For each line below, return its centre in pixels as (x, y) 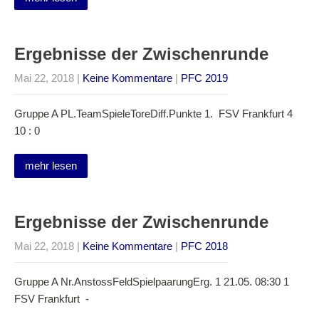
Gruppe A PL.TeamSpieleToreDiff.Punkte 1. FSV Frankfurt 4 (153, 114)
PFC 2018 (204, 246)
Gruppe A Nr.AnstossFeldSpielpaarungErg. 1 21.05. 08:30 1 (152, 282)
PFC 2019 (204, 78)
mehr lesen (51, 166)
